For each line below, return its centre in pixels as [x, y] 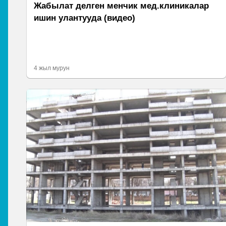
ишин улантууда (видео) [84, 18]
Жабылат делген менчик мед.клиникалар [121, 6]
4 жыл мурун [52, 68]
